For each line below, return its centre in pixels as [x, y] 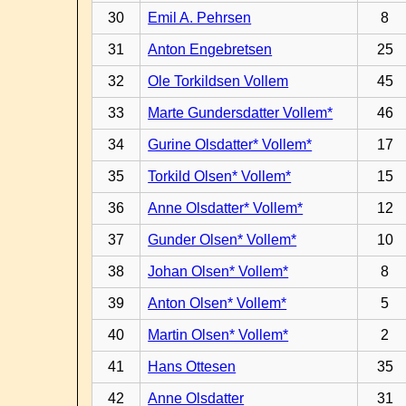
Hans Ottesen [192, 367]
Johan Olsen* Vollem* [218, 271]
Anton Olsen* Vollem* [217, 303]
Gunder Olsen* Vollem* [222, 240]
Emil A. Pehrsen [200, 18]
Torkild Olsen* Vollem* [220, 176]
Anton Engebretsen [210, 49]
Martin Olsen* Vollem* [218, 335]
